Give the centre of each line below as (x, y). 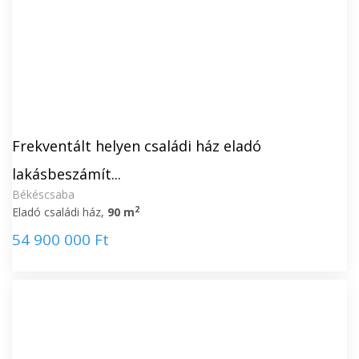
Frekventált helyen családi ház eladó (137, 146)
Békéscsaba (43, 194)
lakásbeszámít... (67, 174)
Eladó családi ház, (60, 212)
